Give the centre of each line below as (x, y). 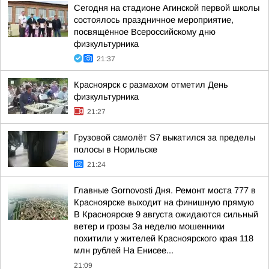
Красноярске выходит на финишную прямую (164, 202)
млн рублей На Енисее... (124, 250)
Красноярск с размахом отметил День (151, 85)
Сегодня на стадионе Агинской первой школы (167, 8)
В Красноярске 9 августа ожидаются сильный (166, 214)
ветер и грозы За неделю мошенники (149, 226)
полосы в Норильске (116, 150)
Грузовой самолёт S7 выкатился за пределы (165, 138)
